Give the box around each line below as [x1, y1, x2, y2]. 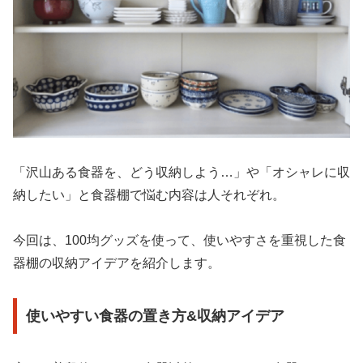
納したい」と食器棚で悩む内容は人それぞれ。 [13, 187, 285, 202]
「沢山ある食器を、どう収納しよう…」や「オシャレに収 [13, 164, 350, 179]
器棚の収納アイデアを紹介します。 [13, 256, 220, 271]
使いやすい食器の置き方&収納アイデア [25, 307, 284, 324]
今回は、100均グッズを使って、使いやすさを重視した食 [13, 233, 346, 248]
